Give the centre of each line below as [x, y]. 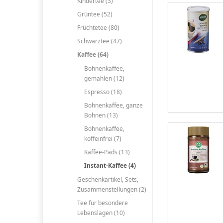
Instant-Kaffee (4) [110, 166]
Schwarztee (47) [99, 41]
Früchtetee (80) [98, 27]
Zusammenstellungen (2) [111, 189]
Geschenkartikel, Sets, [108, 179]
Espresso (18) [103, 92]
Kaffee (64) [93, 55]
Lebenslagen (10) [101, 213]
